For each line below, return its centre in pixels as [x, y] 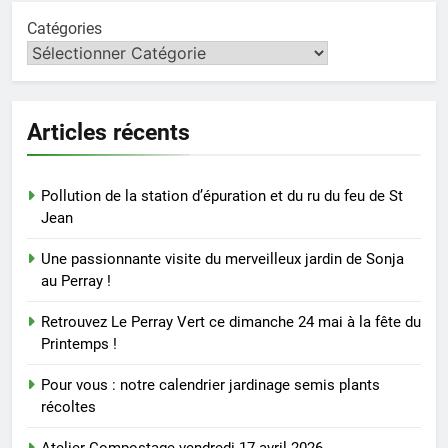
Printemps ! [79, 343]
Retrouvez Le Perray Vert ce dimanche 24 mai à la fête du [231, 321]
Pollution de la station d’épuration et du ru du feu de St [222, 195]
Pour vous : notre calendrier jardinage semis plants [210, 384]
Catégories [64, 28]
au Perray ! [76, 280]
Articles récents [108, 131]
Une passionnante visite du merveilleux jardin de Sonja [222, 258]
